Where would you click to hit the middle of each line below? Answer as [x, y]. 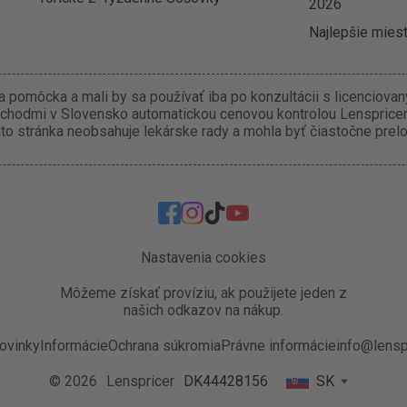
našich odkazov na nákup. [203, 310]
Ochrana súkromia [164, 346]
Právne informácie [278, 346]
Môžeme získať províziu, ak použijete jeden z [203, 293]
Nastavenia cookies [203, 258]
